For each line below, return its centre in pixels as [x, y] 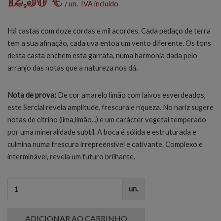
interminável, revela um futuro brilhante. [71, 157]
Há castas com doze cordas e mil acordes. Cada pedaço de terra [109, 31]
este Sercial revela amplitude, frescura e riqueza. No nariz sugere [110, 107]
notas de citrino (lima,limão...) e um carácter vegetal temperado [107, 120]
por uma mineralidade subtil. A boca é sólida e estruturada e [102, 132]
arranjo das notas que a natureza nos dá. [73, 68]
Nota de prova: [33, 95]
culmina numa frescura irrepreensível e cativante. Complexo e [105, 144]
